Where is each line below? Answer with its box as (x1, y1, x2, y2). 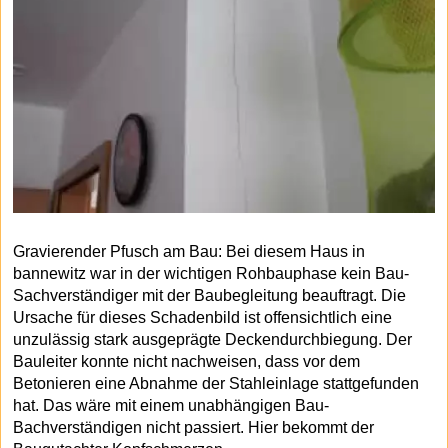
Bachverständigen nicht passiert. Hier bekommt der (13, 419, 374, 437)
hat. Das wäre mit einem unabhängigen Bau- (13, 397, 329, 415)
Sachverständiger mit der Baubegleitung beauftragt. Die (13, 287, 406, 305)
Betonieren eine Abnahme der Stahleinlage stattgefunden (13, 375, 419, 393)
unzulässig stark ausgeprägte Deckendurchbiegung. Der (13, 331, 412, 349)
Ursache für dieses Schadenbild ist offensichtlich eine (13, 309, 392, 327)
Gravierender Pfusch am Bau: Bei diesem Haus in (13, 243, 365, 261)
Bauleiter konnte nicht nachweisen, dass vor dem (13, 353, 360, 371)
